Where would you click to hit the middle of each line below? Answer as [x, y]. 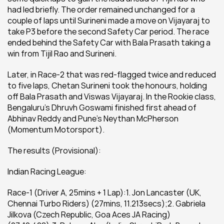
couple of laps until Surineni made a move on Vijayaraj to [109, 20]
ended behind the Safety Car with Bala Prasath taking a [109, 42]
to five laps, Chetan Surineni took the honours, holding [107, 85]
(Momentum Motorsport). [56, 129]
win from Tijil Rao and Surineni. [62, 53]
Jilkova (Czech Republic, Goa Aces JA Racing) [89, 214]
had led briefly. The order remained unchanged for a [101, 9]
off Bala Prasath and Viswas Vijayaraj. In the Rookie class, [112, 96]
